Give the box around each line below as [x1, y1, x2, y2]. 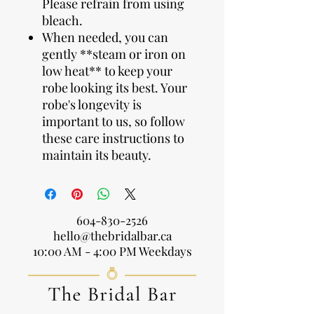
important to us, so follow [42, 113, 185, 130]
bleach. [42, 12, 83, 29]
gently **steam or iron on [42, 46, 186, 63]
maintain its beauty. [42, 146, 154, 164]
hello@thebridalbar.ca [53, 228, 172, 244]
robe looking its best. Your [42, 79, 187, 97]
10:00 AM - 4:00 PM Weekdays [32, 243, 192, 259]
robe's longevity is [42, 96, 142, 114]
